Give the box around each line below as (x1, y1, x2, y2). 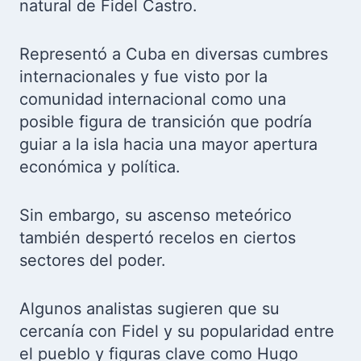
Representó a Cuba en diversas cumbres (19, 44, 328, 64)
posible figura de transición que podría (19, 112, 312, 131)
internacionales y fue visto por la (19, 67, 268, 86)
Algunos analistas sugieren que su (19, 299, 280, 318)
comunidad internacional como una (19, 89, 286, 109)
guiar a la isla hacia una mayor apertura (19, 135, 317, 154)
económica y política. (19, 157, 185, 176)
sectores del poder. (19, 251, 166, 270)
